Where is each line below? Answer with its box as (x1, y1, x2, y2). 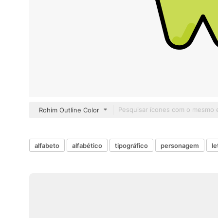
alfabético (72, 141, 102, 149)
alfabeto (35, 141, 59, 149)
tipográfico (115, 141, 148, 149)
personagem (161, 141, 199, 149)
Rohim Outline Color (39, 106, 99, 114)
